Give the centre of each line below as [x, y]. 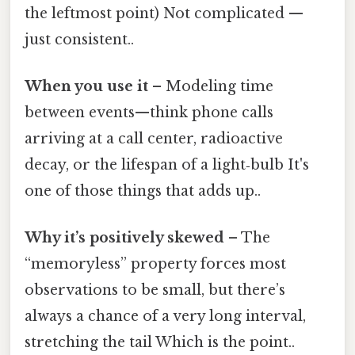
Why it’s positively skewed [124, 238]
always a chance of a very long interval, [165, 317]
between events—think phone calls [149, 112]
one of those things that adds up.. [143, 191]
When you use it [86, 86]
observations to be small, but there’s [155, 290]
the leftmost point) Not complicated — [164, 13]
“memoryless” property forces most [155, 264]
